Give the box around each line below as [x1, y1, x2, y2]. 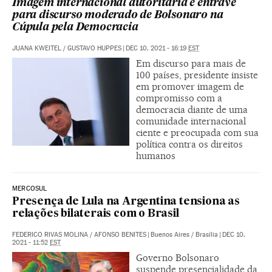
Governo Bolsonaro [136, 252, 219, 264]
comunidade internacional [136, 115, 246, 127]
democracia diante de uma [136, 104, 248, 116]
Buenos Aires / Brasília [151, 231, 218, 239]
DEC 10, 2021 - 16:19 [126, 44, 188, 53]
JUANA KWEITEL [12, 44, 61, 53]
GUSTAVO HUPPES [67, 44, 121, 53]
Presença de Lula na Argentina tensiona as [12, 197, 240, 208]
